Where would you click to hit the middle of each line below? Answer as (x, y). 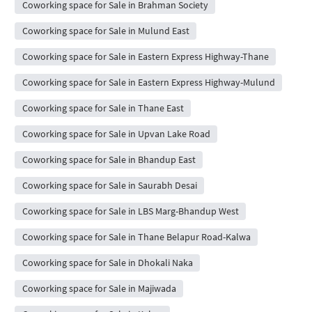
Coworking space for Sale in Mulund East (106, 31)
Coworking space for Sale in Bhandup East (109, 160)
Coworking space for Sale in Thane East (103, 108)
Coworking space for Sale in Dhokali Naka (107, 263)
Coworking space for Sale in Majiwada (99, 289)
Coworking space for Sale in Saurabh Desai (109, 186)
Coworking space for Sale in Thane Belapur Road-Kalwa (136, 237)
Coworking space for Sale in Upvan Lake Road (116, 134)
